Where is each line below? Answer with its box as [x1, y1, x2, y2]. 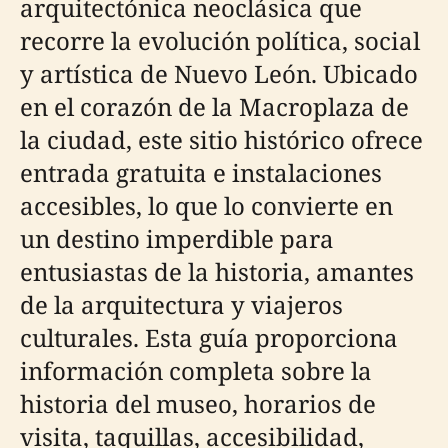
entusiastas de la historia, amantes [20, 255, 414, 288]
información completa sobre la [20, 354, 372, 387]
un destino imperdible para [20, 222, 334, 255]
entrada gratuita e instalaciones [20, 156, 382, 189]
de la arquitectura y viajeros [20, 288, 343, 321]
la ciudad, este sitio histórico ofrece [20, 123, 423, 156]
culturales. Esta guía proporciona [20, 321, 398, 354]
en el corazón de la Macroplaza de [20, 90, 409, 123]
